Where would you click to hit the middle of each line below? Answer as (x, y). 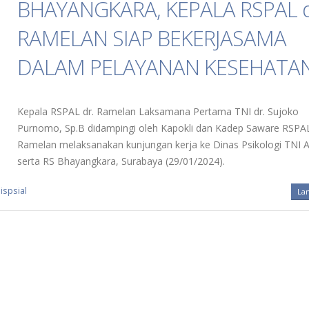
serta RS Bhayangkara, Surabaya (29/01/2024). (121, 161)
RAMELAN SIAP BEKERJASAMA (152, 38)
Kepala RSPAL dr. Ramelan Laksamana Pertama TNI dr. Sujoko (158, 111)
